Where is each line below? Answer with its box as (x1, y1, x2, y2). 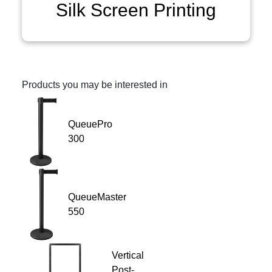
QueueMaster (68, 192, 127, 203)
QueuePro (68, 119, 113, 130)
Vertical (112, 250, 144, 261)
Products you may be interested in (22, 80, 168, 90)
